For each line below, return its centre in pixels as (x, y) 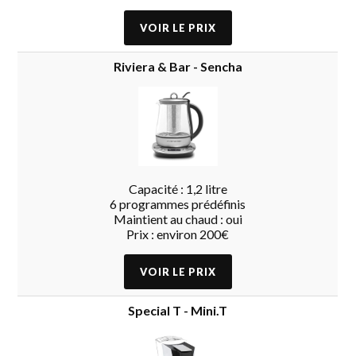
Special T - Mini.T (178, 310)
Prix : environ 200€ (178, 234)
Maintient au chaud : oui (178, 219)
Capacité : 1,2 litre (178, 188)
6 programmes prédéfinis (178, 203)
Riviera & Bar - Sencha (178, 66)
